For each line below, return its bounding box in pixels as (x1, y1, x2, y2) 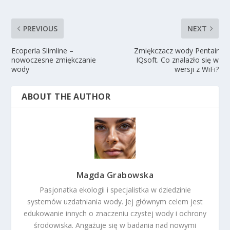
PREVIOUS (23, 23, 58, 33)
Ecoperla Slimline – (11, 45, 74, 55)
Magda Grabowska (76, 169, 154, 181)
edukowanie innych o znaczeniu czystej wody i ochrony (24, 208, 206, 218)
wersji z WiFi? (174, 64, 219, 74)
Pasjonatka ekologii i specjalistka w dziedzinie (39, 184, 191, 195)
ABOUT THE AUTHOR (22, 90, 111, 102)
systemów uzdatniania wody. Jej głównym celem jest (27, 196, 203, 206)
